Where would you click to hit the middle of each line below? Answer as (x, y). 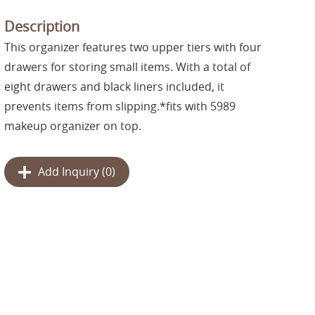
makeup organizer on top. (73, 126)
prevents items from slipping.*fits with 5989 (120, 106)
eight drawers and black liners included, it (114, 86)
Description (42, 26)
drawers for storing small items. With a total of (127, 67)
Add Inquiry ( (72, 172)
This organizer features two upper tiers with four (133, 47)
